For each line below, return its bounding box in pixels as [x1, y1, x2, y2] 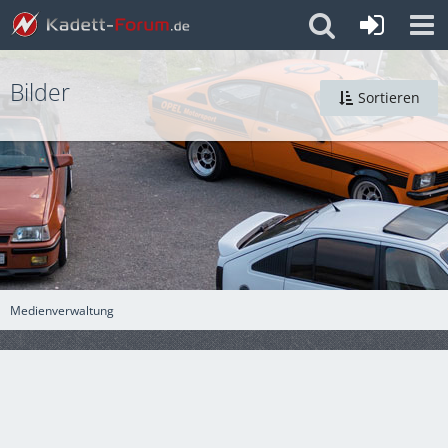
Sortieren [358, 88, 420, 107]
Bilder [10, 76, 70, 108]
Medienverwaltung [10, 301, 114, 319]
